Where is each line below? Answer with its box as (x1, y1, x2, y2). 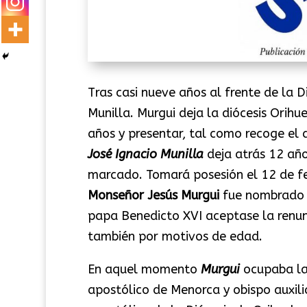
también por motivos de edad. (87, 228, 262, 244)
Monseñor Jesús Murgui (87, 187, 219, 203)
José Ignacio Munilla (87, 146, 204, 162)
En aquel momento (87, 261, 201, 277)
